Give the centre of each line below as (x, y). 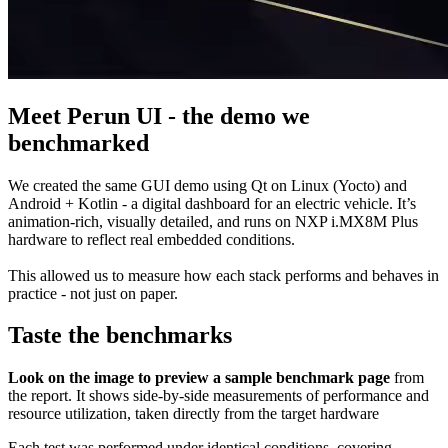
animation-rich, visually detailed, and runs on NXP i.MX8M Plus (213, 221)
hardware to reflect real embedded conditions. (151, 239)
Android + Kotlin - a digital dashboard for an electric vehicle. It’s (212, 203)
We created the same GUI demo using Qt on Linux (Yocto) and (207, 185)
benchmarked (78, 142)
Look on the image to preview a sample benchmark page (199, 378)
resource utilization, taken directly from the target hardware (193, 414)
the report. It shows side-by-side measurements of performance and (218, 396)
